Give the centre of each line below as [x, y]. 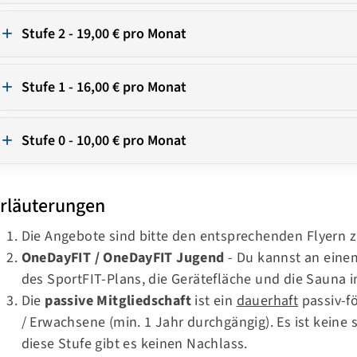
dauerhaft [267, 300]
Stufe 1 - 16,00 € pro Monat [104, 87]
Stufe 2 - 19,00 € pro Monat [104, 33]
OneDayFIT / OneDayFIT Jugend [123, 257]
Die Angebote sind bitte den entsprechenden [164, 236]
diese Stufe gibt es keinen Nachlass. [134, 343]
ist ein [216, 300]
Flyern [326, 236]
